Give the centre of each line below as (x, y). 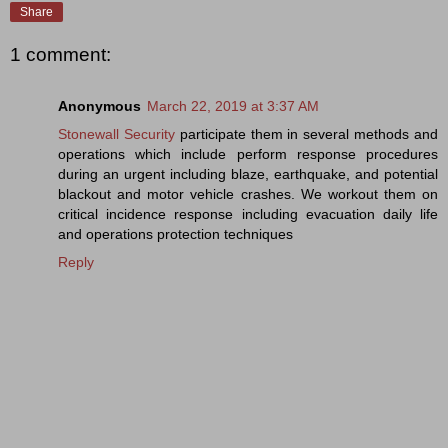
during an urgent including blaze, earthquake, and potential (248, 173)
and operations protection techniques (175, 233)
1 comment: (60, 54)
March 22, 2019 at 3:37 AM (233, 105)
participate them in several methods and (306, 133)
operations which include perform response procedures (248, 153)
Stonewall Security (116, 133)
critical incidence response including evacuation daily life (248, 213)
